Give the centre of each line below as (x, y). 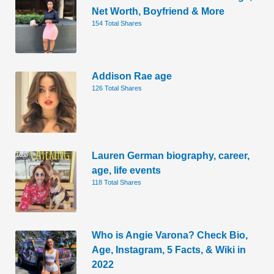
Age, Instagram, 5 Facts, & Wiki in (169, 250)
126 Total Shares (117, 88)
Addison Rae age (132, 76)
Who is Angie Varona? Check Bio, (170, 235)
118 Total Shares (117, 183)
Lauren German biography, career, (171, 156)
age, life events (127, 170)
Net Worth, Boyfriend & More (158, 11)
